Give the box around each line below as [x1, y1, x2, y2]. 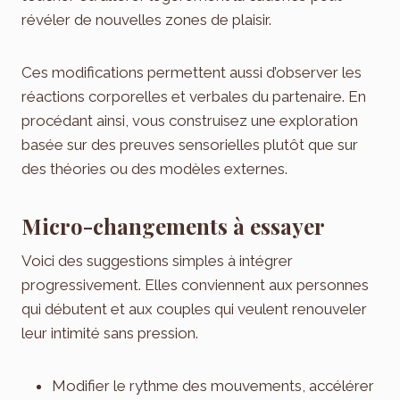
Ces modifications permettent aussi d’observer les [21, 62, 362, 81]
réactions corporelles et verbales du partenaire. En [21, 87, 366, 105]
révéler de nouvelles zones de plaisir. [21, 10, 271, 29]
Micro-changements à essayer [21, 211, 325, 240]
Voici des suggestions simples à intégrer [21, 251, 293, 270]
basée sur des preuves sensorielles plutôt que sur [21, 135, 358, 154]
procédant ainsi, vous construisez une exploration [21, 111, 358, 129]
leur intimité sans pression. [21, 323, 198, 342]
